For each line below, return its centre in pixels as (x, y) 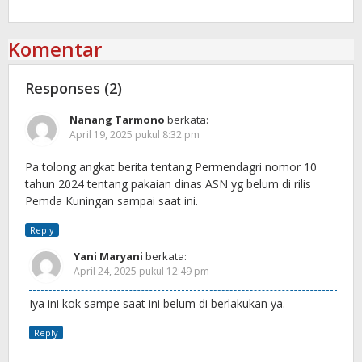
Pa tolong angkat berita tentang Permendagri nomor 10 (171, 166)
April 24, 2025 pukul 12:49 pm (141, 271)
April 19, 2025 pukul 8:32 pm (135, 134)
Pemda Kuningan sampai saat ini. (112, 200)
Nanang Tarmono (117, 119)
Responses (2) (74, 88)
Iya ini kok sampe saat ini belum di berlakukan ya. (157, 303)
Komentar (55, 48)
